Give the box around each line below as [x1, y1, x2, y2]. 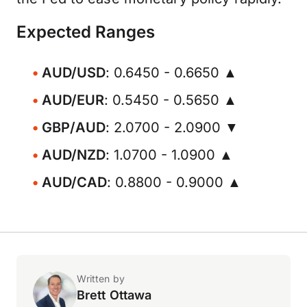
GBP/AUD [42, 119, 106, 136]
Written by [77, 273, 125, 284]
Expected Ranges [16, 22, 155, 42]
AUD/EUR [42, 92, 104, 108]
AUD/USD [42, 64, 106, 81]
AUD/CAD [42, 174, 107, 191]
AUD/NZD [42, 147, 106, 163]
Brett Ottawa [77, 288, 152, 302]
